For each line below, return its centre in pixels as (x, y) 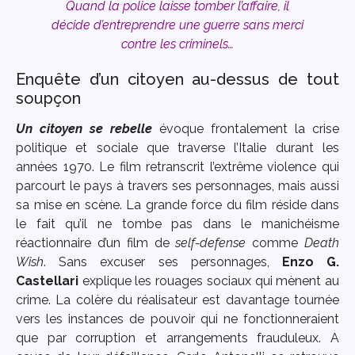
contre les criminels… (177, 44)
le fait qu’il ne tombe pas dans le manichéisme (177, 224)
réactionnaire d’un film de (96, 243)
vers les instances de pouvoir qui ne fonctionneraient (177, 319)
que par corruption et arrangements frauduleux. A (177, 338)
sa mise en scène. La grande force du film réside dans (177, 205)
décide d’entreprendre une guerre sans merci (177, 25)
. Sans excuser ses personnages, (163, 262)
